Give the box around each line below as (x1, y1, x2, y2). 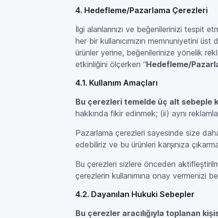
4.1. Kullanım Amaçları (75, 78, 158, 88)
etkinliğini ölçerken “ (75, 59, 146, 69)
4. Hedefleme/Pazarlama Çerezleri (75, 5, 208, 15)
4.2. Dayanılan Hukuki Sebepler (75, 189, 195, 199)
